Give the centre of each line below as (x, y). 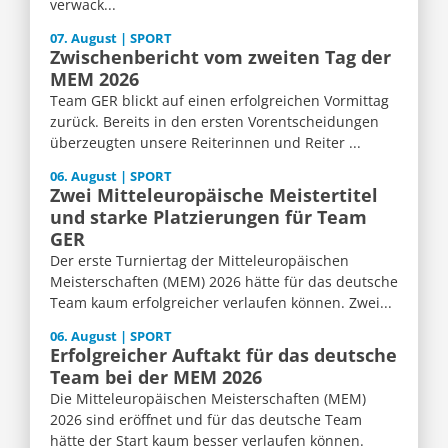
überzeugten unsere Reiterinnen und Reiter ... (205, 143)
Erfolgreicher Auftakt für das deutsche (223, 355)
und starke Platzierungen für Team (208, 217)
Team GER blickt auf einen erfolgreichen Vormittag (219, 101)
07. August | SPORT (111, 39)
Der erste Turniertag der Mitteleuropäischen (199, 261)
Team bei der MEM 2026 (156, 377)
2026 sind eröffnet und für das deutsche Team (206, 420)
